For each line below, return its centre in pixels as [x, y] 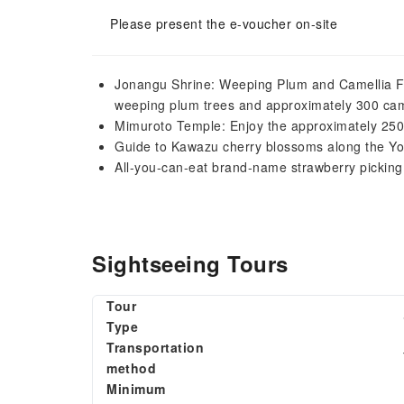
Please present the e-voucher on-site [224, 23]
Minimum [136, 389]
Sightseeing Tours [190, 263]
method [131, 368]
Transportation [155, 347]
